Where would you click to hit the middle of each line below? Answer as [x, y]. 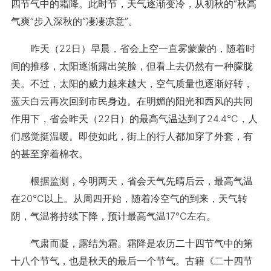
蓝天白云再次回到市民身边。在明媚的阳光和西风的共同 [132, 101]
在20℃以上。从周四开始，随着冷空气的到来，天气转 [129, 198]
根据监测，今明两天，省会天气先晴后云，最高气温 [132, 181]
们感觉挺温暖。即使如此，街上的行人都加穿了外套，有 [132, 136]
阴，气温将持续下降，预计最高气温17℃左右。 [113, 216]
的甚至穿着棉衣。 [49, 154]
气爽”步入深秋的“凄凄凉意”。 [74, 21]
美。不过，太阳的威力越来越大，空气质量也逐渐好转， [132, 83]
